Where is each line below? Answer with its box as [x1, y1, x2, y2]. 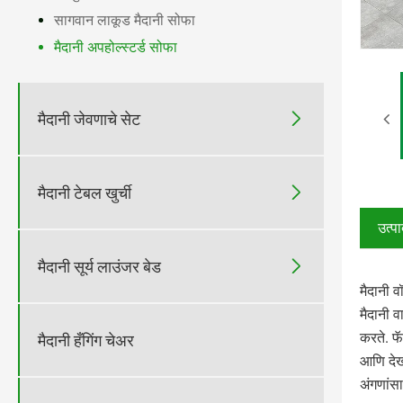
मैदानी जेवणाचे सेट [38, 109, 140, 129]
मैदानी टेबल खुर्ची [38, 183, 131, 202]
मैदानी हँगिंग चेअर [38, 330, 134, 350]
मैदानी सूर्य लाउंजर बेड [38, 256, 161, 276]
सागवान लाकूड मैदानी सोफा [54, 12, 195, 30]
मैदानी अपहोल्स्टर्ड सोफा [54, 39, 177, 57]
